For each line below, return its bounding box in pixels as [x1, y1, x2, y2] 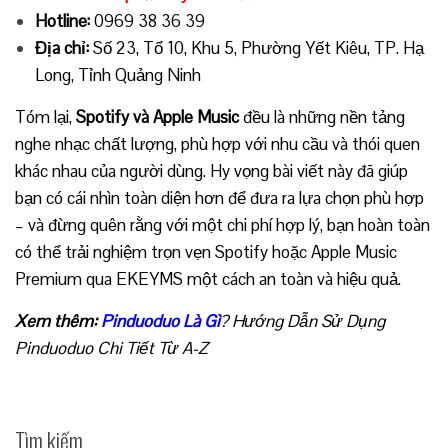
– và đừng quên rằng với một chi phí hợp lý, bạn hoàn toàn [15, 213, 430, 236]
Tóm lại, [15, 105, 76, 128]
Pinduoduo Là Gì [101, 309, 220, 332]
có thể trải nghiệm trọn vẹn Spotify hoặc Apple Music [15, 240, 397, 263]
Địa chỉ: [35, 36, 89, 59]
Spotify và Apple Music [76, 105, 239, 128]
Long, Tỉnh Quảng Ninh [35, 63, 201, 86]
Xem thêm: [15, 309, 101, 332]
